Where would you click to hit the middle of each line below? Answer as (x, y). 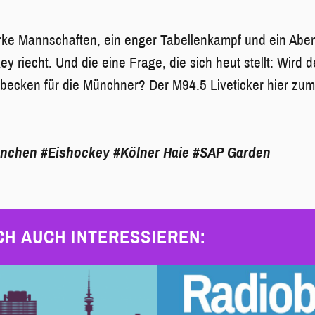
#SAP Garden (232, 153)
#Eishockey (76, 153)
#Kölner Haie (152, 153)
